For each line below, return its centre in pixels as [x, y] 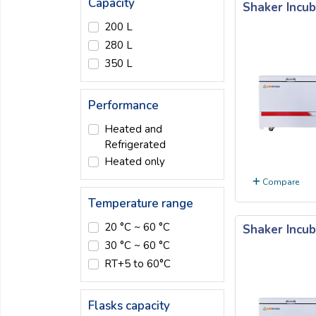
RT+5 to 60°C [137, 264]
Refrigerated [135, 145]
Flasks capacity [129, 306]
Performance [123, 105]
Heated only [134, 162]
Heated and [133, 129]
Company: [43, 65]
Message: [42, 175]
